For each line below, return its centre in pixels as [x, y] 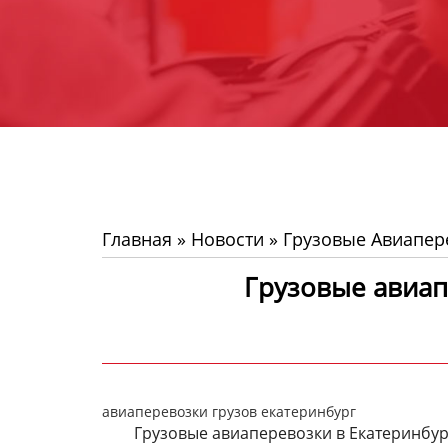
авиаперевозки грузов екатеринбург [229, 411]
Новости [227, 239]
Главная [137, 239]
